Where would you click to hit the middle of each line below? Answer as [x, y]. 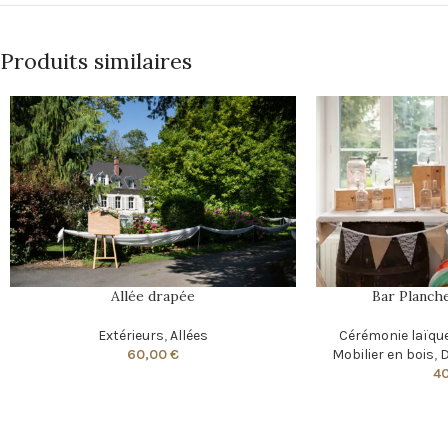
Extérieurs [130, 335]
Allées [188, 335]
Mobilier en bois [382, 354]
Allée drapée [152, 295]
